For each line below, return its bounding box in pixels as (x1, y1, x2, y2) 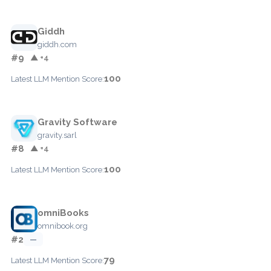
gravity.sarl (38, 130, 77, 140)
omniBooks (38, 207, 89, 218)
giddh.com (38, 39, 77, 49)
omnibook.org (38, 221, 88, 230)
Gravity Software (38, 116, 117, 128)
